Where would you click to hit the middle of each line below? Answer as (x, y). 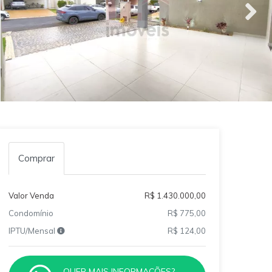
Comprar (36, 158)
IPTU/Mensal (32, 231)
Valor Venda (31, 196)
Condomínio (31, 213)
